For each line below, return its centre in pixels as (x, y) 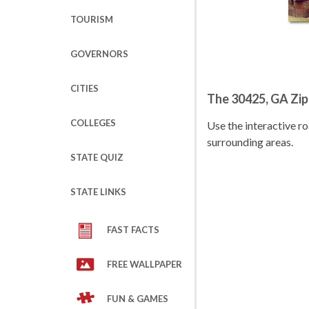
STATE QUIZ (97, 157)
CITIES (84, 88)
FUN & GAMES (138, 299)
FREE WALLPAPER (144, 264)
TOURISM (92, 19)
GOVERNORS (99, 54)
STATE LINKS (98, 192)
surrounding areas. (250, 142)
